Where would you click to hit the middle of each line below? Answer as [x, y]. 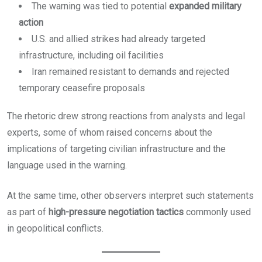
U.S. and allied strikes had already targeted [118, 39]
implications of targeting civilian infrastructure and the [116, 149]
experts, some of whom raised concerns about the [110, 133]
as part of [28, 212]
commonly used [217, 212]
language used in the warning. [67, 166]
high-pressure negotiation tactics [116, 212]
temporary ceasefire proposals [82, 88]
